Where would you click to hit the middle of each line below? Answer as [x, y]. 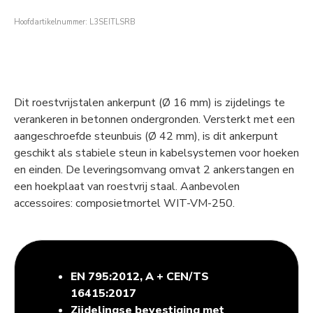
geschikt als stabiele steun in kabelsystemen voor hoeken [156, 153]
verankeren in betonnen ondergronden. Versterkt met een [154, 119]
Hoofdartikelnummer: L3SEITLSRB [75, 22]
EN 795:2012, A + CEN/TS [140, 276]
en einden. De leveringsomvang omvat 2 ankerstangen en [154, 169]
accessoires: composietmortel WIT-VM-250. [124, 203]
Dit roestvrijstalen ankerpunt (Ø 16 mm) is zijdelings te [150, 102]
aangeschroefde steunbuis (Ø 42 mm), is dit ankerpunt [146, 136]
